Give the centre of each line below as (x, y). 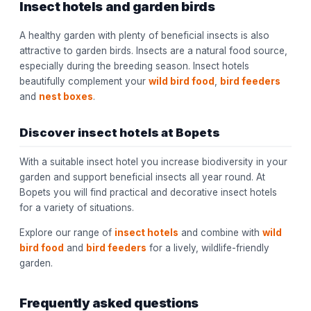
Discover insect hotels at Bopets (120, 133)
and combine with (220, 233)
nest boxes (66, 97)
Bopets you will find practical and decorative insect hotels (148, 193)
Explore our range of (67, 233)
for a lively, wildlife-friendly (208, 248)
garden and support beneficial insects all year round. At (142, 177)
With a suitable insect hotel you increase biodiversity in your (153, 162)
